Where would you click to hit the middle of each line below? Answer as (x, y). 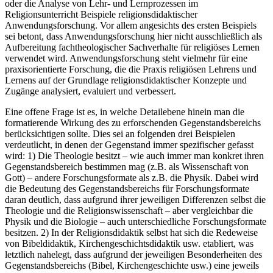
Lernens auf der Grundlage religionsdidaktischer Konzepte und (126, 80)
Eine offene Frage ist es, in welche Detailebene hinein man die (125, 112)
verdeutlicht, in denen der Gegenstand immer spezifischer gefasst (129, 144)
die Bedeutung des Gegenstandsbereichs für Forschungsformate (127, 188)
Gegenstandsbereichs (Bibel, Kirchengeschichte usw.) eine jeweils (132, 265)
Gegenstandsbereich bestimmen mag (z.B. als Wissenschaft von (127, 166)
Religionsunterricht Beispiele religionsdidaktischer (101, 14)
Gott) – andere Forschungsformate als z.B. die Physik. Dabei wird (132, 177)
